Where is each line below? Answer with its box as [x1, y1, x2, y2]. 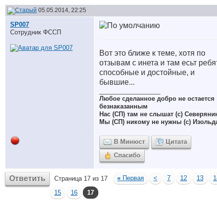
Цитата [166, 138, 187, 145]
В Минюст [114, 138, 145, 145]
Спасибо [114, 152, 140, 159]
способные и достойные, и [99, 68, 195, 77]
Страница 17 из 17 [54, 175, 108, 182]
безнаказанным [99, 103, 148, 110]
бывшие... [99, 78, 135, 86]
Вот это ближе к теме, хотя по [99, 49, 205, 57]
